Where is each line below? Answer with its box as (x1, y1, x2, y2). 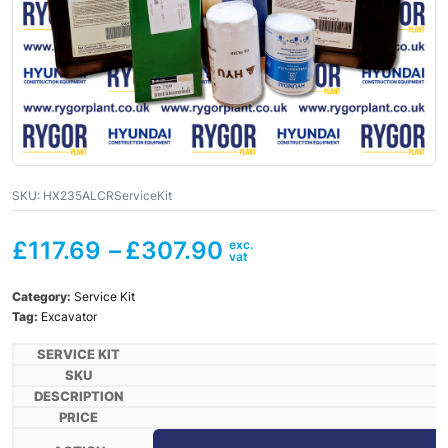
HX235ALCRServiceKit (40, 188, 172, 204)
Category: (12, 289, 74, 305)
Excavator (41, 309, 97, 325)
